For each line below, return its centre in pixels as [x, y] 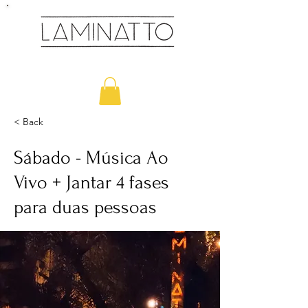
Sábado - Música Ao [91, 157]
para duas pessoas [85, 207]
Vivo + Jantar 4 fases [91, 182]
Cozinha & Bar [101, 56]
